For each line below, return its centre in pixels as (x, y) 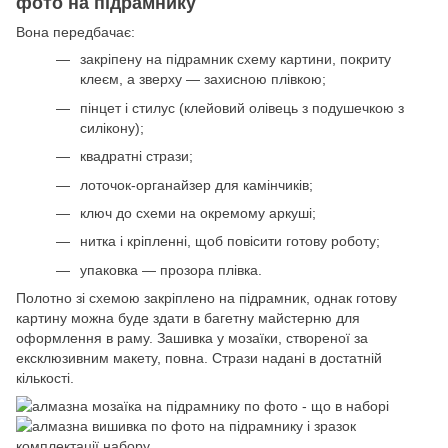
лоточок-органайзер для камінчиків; (196, 184)
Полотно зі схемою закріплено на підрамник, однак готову (206, 298)
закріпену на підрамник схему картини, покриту (235, 59)
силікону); (112, 127)
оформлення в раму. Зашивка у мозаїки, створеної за (192, 338)
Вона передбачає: (75, 32)
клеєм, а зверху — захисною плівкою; (203, 79)
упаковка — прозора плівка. (171, 269)
